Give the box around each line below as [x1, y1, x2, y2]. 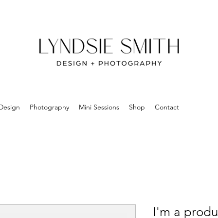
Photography [30, 103, 69, 111]
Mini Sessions [79, 103, 119, 111]
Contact [155, 103, 179, 111]
